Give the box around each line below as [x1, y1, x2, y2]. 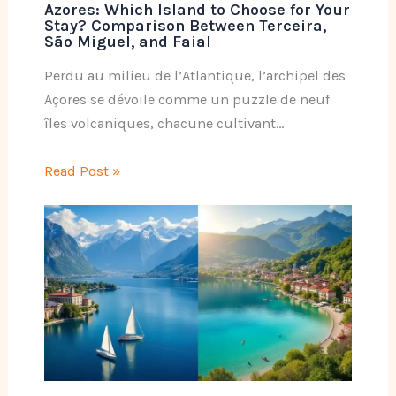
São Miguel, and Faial [43, 32, 211, 52]
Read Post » [43, 162, 120, 179]
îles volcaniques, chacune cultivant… [43, 115, 284, 133]
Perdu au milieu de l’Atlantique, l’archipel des [43, 67, 346, 85]
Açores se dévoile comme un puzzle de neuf [43, 91, 330, 109]
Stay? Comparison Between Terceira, [43, 16, 326, 36]
